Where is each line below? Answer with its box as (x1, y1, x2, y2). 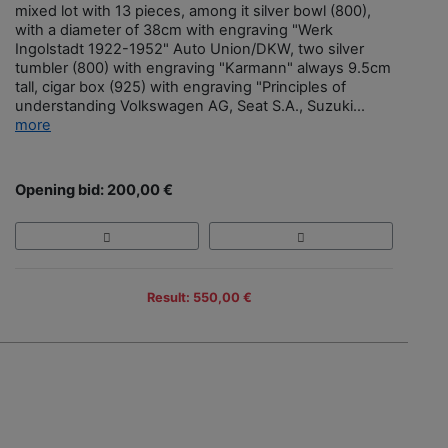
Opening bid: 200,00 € (15, 180, 173, 199)
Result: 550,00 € (146, 290, 252, 306)
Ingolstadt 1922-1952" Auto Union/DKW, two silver (15, 39, 364, 58)
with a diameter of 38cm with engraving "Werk (15, 20, 333, 39)
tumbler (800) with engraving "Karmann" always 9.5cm (15, 58, 391, 77)
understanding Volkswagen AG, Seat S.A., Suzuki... (15, 96, 365, 115)
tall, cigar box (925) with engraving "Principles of (15, 77, 346, 96)
